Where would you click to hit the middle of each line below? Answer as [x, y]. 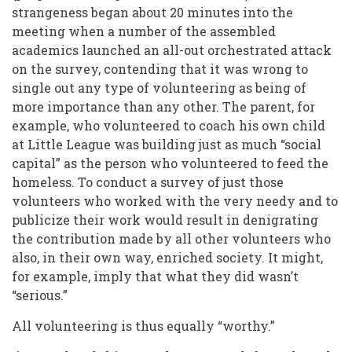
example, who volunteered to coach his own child [169, 126]
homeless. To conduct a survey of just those [148, 182]
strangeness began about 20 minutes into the [152, 13]
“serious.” [40, 295]
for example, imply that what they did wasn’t [155, 277]
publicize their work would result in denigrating [165, 220]
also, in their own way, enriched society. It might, [167, 258]
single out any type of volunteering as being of [159, 88]
